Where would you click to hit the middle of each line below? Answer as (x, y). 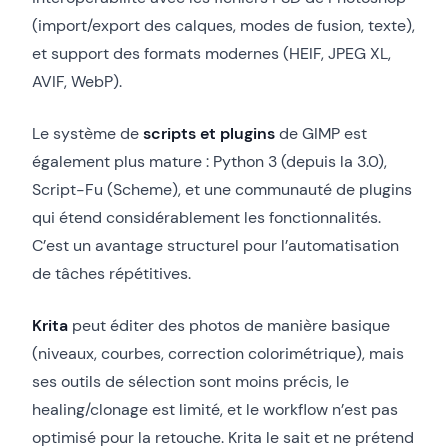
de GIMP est (321, 133)
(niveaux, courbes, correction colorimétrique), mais (218, 353)
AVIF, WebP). (77, 81)
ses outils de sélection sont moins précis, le (190, 381)
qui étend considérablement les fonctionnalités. (206, 217)
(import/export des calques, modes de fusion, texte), (223, 25)
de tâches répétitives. (111, 273)
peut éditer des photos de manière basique (229, 325)
